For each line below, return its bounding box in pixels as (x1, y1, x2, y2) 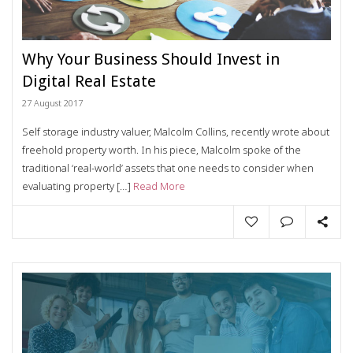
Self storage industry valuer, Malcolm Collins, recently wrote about (22, 124, 329, 139)
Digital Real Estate (22, 72, 156, 91)
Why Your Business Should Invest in (22, 50, 280, 69)
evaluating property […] (22, 179, 133, 194)
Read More (133, 179, 185, 194)
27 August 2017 (22, 97, 83, 110)
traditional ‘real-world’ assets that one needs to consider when (22, 161, 314, 176)
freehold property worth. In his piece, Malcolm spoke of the (22, 143, 301, 158)
